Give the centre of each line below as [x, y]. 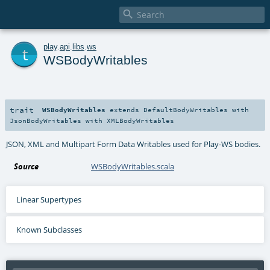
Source [27, 166]
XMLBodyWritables [140, 120]
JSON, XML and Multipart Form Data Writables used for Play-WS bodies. [133, 144]
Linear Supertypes [49, 199]
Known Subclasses [49, 229]
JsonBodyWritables [46, 120]
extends [125, 109]
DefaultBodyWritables [186, 109]
